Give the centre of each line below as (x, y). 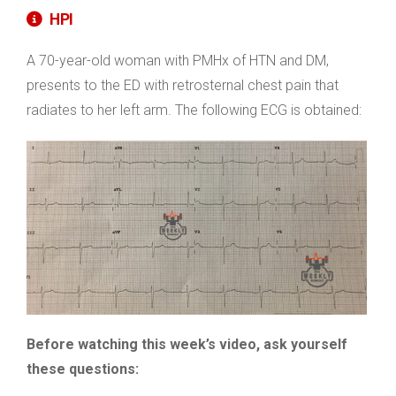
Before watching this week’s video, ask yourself (187, 344)
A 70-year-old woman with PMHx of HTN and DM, (178, 61)
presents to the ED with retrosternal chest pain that (183, 85)
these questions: (83, 369)
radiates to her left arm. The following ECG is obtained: (194, 110)
